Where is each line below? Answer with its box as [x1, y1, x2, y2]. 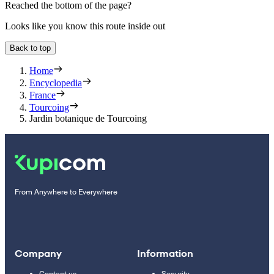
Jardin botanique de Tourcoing [29, 113, 147, 124]
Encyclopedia [29, 78, 82, 89]
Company [15, 246, 62, 261]
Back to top [10, 43, 51, 53]
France [29, 90, 56, 101]
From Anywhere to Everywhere [15, 187, 117, 198]
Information [137, 246, 193, 261]
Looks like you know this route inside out [5, 21, 165, 32]
